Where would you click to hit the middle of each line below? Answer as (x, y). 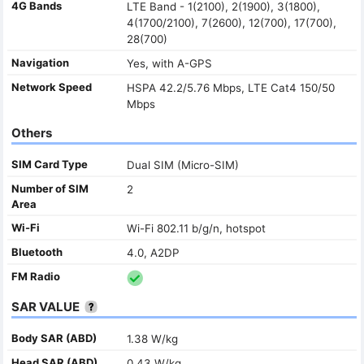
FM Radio (36, 276)
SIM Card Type (50, 164)
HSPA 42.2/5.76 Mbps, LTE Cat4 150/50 (230, 87)
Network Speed (52, 87)
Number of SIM (50, 188)
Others (32, 132)
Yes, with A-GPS (169, 63)
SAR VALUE (45, 306)
